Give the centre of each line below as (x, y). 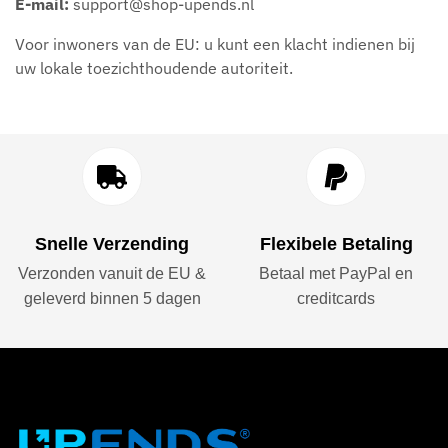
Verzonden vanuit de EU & (112, 274)
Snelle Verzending (112, 244)
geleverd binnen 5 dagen (112, 299)
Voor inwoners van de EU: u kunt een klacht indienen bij (215, 44)
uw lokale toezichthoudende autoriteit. (154, 68)
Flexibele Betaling (336, 244)
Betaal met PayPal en (336, 274)
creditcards (336, 299)
